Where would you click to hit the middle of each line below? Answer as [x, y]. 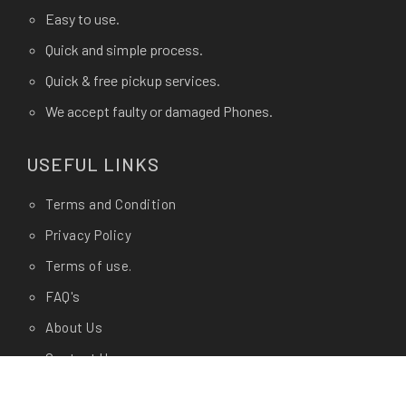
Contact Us [81, 358]
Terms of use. [89, 266]
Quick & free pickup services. [133, 81]
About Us [74, 328]
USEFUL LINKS [93, 164]
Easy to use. [82, 19]
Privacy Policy [88, 235]
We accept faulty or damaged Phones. [159, 111]
